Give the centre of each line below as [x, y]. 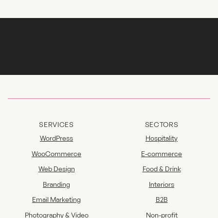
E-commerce [162, 153]
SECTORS [162, 125]
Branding [56, 184]
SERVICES [56, 125]
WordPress [56, 138]
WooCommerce [56, 153]
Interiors [162, 184]
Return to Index [109, 47]
